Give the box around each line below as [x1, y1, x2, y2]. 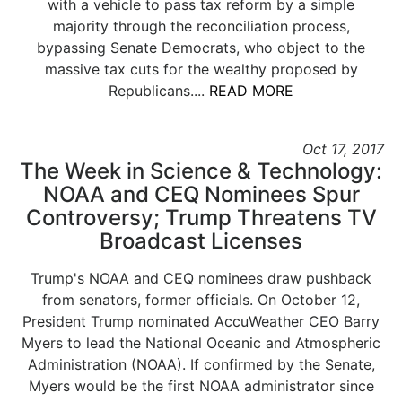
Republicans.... [109, 82, 209, 100]
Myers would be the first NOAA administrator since [28, 377, 374, 395]
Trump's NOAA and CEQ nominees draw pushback [31, 269, 371, 287]
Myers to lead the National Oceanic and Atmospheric [22, 334, 380, 352]
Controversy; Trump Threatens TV [25, 205, 377, 231]
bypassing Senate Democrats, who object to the [37, 39, 365, 57]
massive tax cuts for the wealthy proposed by [44, 60, 358, 78]
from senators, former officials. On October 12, [42, 291, 360, 309]
